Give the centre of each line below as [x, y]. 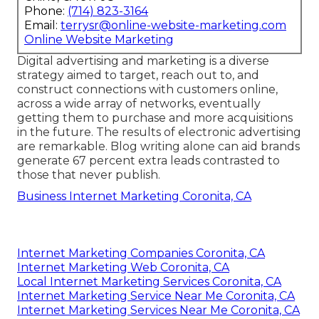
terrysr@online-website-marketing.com [173, 26]
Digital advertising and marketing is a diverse [143, 61]
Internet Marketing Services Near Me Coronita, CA [158, 310]
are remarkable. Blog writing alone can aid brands [158, 147]
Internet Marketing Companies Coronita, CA [141, 253]
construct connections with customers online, [147, 90]
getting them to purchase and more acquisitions [155, 118]
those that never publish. [89, 175]
